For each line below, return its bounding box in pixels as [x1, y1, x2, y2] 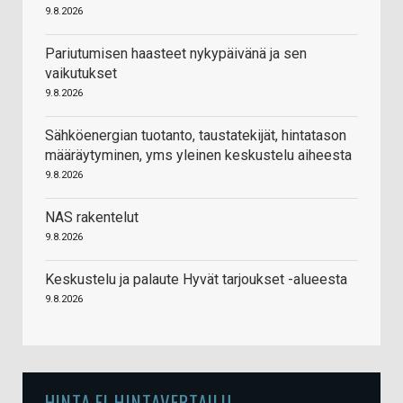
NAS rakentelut [45, 209, 139, 227]
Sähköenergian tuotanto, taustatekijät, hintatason [45, 127, 346, 145]
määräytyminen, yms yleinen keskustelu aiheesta [45, 147, 352, 165]
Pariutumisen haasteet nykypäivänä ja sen [45, 45, 307, 63]
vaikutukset [45, 65, 117, 83]
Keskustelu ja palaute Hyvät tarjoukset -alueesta [45, 271, 347, 289]
